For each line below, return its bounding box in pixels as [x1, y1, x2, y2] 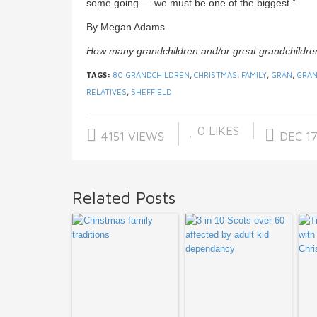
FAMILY [241, 70, 267, 80]
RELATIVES [86, 87, 127, 97]
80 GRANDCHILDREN [113, 70, 190, 80]
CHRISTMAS [194, 70, 237, 80]
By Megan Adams [86, 21, 165, 33]
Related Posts [72, 188, 175, 208]
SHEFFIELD [131, 87, 172, 97]
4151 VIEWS [98, 129, 164, 144]
